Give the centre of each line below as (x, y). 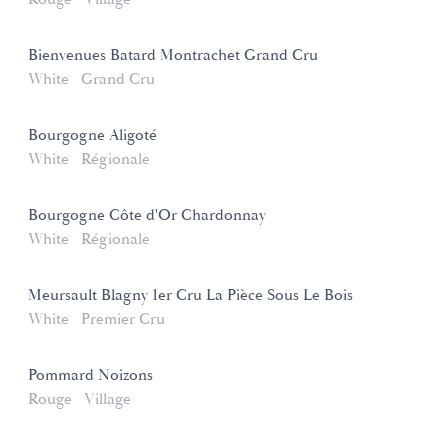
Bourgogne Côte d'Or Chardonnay (147, 215)
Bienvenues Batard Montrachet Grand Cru (173, 55)
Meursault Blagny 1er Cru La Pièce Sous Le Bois (190, 295)
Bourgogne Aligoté (92, 135)
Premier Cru (123, 319)
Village (107, 399)
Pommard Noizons (90, 375)
